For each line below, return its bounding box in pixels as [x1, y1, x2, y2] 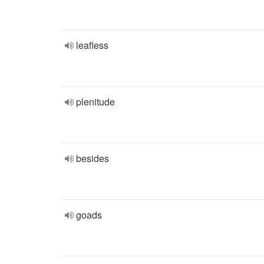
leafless [76, 38, 108, 52]
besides [76, 151, 109, 165]
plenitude [76, 95, 115, 108]
